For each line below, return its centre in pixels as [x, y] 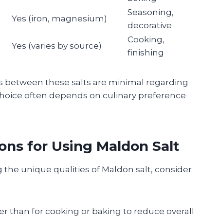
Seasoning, [151, 12]
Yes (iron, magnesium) [59, 18]
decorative [150, 25]
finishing [146, 52]
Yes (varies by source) [57, 45]
